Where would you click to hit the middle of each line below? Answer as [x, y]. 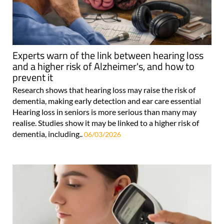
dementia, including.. [48, 134]
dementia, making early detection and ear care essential [107, 101]
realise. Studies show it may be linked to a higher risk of [106, 123]
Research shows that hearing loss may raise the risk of [104, 90]
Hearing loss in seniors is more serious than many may [104, 112]
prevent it [33, 77]
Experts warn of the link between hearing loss [108, 55]
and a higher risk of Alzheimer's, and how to [103, 66]
